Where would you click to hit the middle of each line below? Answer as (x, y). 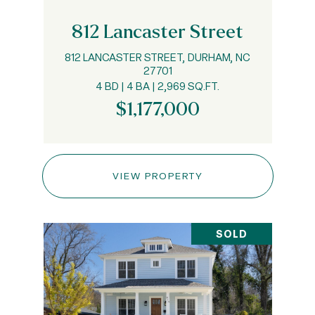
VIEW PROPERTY (157, 176)
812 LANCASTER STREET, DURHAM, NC (157, 57)
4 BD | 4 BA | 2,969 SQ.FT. (157, 86)
